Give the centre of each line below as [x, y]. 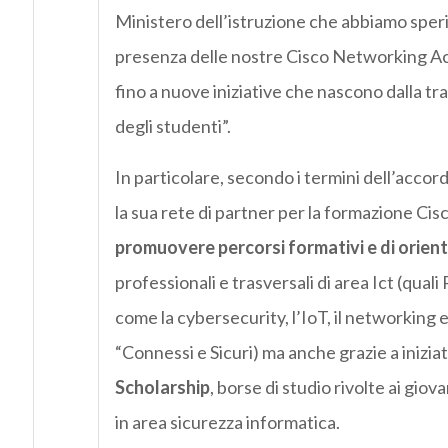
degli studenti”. [172, 126]
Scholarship [162, 387]
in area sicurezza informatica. [227, 422]
